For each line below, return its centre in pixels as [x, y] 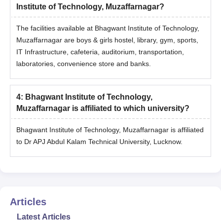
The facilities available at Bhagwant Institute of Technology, [108, 28]
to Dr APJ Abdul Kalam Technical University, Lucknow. [99, 141]
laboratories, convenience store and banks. [84, 63]
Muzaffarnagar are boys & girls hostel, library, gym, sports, [107, 40]
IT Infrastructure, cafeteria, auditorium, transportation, [100, 52]
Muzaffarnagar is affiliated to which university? [103, 108]
